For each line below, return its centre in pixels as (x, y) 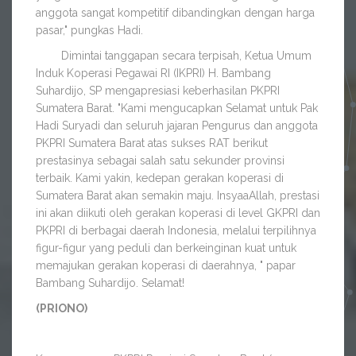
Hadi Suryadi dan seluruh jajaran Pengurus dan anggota (177, 126)
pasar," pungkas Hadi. (89, 31)
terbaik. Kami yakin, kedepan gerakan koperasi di (160, 178)
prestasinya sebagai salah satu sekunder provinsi (160, 161)
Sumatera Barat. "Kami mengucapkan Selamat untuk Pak (177, 108)
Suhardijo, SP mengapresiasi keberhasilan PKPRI (158, 91)
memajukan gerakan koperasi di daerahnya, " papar (166, 266)
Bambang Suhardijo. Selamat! (110, 283)
